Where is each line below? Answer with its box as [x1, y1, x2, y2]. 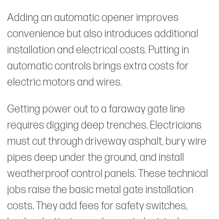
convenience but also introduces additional [7, 27, 198, 41]
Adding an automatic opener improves [7, 11, 179, 24]
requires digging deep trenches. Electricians [7, 118, 202, 132]
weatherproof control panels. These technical [7, 167, 208, 180]
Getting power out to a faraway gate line [7, 102, 185, 116]
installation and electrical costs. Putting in [7, 43, 189, 57]
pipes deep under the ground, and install [7, 151, 184, 164]
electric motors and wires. [7, 75, 122, 89]
